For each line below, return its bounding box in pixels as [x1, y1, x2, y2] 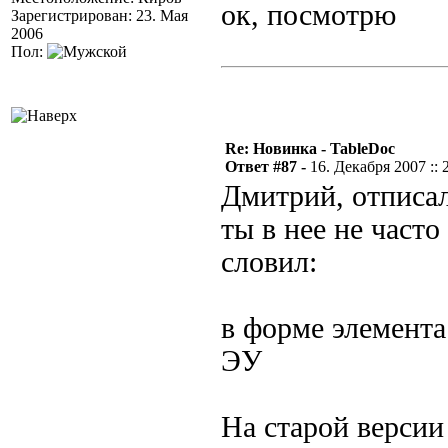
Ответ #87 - [225, 158, 310, 175]
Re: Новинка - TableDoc [225, 140, 395, 157]
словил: [221, 246, 317, 278]
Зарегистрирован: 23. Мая [11, 7, 188, 24]
